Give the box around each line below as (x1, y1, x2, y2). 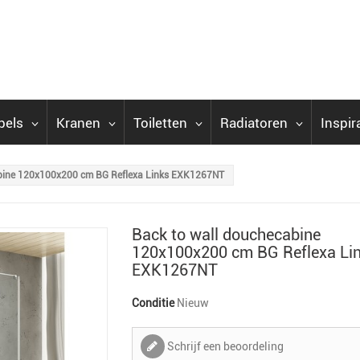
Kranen (56, 115, 100, 131)
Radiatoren (220, 115, 288, 131)
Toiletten (133, 115, 187, 131)
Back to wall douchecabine (131, 225, 321, 244)
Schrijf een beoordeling (164, 340, 284, 353)
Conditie (131, 297, 174, 309)
